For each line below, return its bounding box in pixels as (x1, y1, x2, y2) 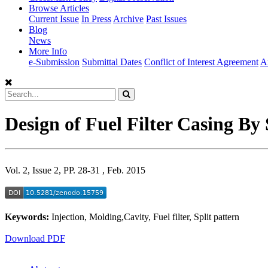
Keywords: (5, 211, 51, 222)
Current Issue (29, 14, 79, 24)
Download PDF (5, 233, 65, 243)
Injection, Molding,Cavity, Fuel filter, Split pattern (51, 211, 239, 222)
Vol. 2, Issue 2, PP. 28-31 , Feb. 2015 (5, 165, 145, 175)
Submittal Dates (82, 57, 142, 67)
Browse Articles (29, 3, 89, 13)
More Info (29, 46, 67, 56)
